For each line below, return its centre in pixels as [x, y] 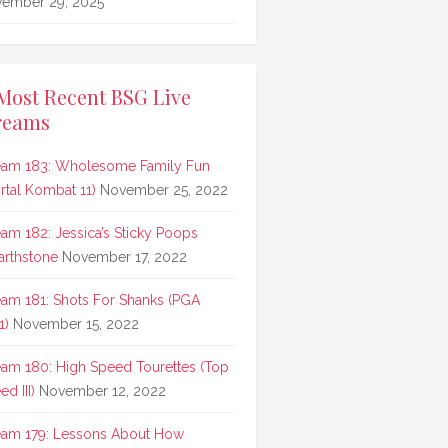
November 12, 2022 [102, 391]
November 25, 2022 [164, 190]
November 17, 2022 [124, 257]
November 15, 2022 [76, 324]
